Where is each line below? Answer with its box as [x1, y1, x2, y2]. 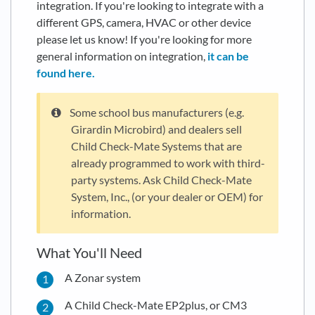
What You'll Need [37, 244, 142, 262]
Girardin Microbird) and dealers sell [71, 122, 242, 136]
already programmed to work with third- [71, 156, 265, 170]
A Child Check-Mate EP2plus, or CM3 [65, 298, 247, 312]
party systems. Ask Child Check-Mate [71, 173, 252, 187]
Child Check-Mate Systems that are [71, 139, 242, 153]
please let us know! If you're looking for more [37, 32, 252, 46]
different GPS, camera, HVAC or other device [37, 15, 251, 30]
